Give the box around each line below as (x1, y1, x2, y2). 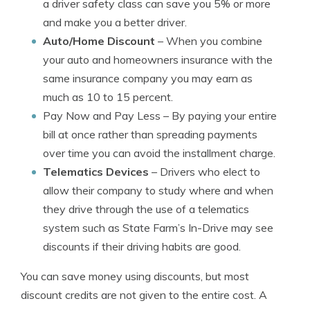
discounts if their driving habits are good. (43, 239, 241, 253)
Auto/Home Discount (43, 34, 155, 48)
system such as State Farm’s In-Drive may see (43, 221, 273, 235)
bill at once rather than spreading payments (43, 127, 257, 141)
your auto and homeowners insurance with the (43, 53, 273, 66)
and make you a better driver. (43, 15, 187, 29)
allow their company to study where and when (43, 183, 273, 197)
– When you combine (155, 34, 262, 48)
